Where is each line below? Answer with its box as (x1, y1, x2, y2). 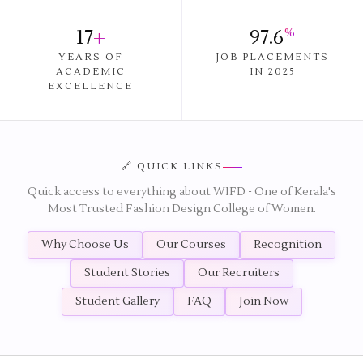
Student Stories (83, 266, 170, 280)
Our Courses (156, 237, 226, 252)
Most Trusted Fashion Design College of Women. (47, 202, 316, 216)
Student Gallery (75, 294, 160, 309)
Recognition (254, 237, 322, 252)
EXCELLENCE (48, 80, 134, 92)
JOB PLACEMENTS (216, 51, 330, 63)
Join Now (238, 294, 288, 309)
